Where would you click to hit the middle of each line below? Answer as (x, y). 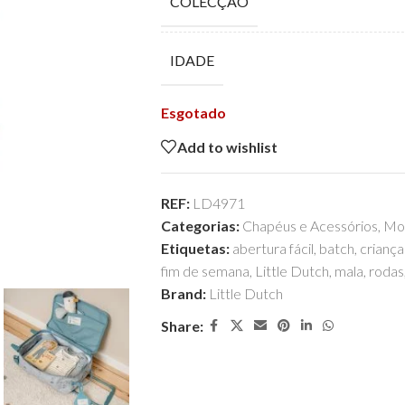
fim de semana (205, 271)
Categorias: (200, 226)
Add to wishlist (227, 146)
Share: (182, 326)
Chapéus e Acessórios (310, 226)
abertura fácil (273, 248)
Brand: (184, 293)
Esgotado (193, 113)
